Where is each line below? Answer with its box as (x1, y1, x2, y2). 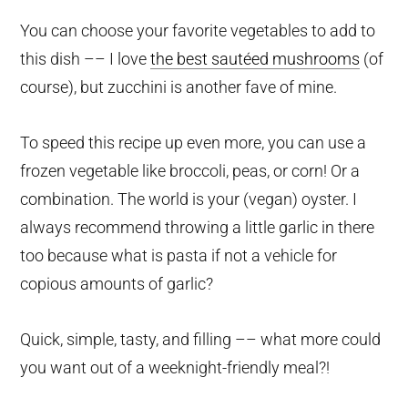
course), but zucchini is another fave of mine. (20, 77, 338, 97)
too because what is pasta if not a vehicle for (20, 246, 338, 266)
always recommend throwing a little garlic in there (20, 218, 375, 238)
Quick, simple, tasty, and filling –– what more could (20, 330, 382, 350)
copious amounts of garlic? (20, 274, 214, 294)
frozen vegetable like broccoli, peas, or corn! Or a (20, 161, 361, 181)
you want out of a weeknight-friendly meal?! (20, 358, 331, 378)
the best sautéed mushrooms (150, 49, 361, 69)
